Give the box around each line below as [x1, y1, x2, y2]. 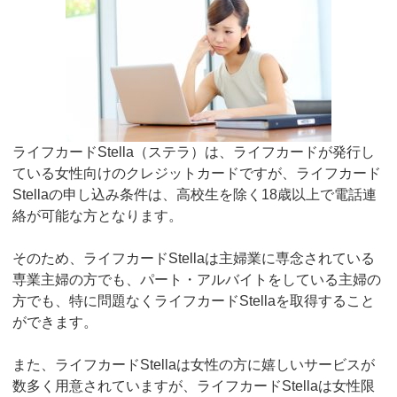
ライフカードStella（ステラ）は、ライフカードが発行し [12, 144, 376, 160]
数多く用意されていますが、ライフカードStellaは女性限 [12, 378, 376, 394]
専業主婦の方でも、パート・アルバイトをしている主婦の [12, 272, 382, 288]
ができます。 [12, 315, 98, 331]
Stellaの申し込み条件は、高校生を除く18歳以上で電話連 [12, 187, 378, 203]
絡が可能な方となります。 [12, 208, 183, 224]
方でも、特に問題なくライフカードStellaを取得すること [12, 293, 376, 309]
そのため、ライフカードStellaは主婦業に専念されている [12, 251, 376, 267]
